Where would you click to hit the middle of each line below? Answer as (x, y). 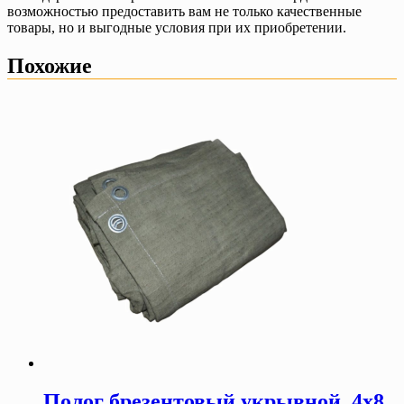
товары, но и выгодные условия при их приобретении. (177, 27)
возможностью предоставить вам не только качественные (184, 11)
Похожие (50, 65)
